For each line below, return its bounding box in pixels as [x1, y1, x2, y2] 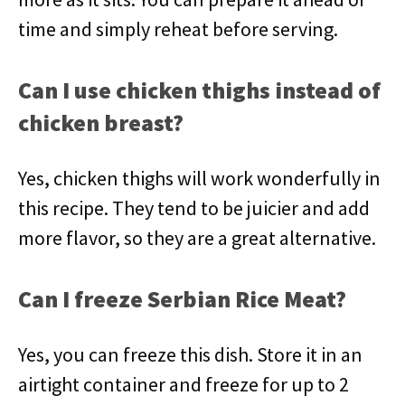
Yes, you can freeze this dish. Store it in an [18, 342, 363, 367]
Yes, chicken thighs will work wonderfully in [18, 165, 381, 191]
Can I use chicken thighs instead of [18, 75, 381, 105]
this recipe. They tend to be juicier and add [18, 195, 370, 221]
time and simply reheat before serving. [18, 16, 338, 42]
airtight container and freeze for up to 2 [18, 372, 349, 397]
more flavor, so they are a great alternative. [18, 225, 376, 250]
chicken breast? [18, 108, 184, 137]
